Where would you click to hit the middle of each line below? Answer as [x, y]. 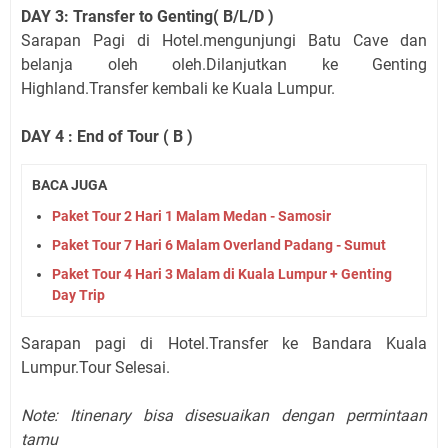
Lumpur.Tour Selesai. [95, 367]
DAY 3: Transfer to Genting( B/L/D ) [147, 16]
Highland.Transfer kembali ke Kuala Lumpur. [178, 88]
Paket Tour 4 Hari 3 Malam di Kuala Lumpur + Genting [222, 273]
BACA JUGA [69, 185]
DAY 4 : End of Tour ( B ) [107, 136]
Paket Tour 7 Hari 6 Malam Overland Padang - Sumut [219, 244]
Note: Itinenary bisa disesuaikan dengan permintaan [224, 415]
